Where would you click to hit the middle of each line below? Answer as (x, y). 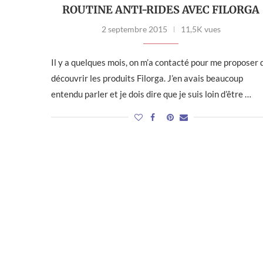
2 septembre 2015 (134, 29)
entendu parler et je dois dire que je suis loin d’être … (151, 94)
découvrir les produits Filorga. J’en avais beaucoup (147, 78)
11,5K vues (200, 29)
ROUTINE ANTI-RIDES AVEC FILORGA (161, 10)
